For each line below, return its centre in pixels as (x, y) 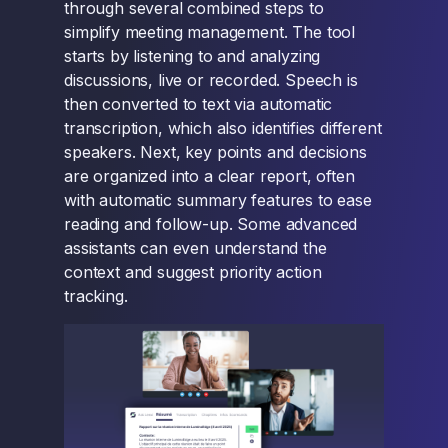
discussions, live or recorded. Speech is (211, 80)
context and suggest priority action (193, 272)
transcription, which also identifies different (223, 128)
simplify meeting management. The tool (210, 32)
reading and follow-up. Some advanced (211, 224)
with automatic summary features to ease (218, 200)
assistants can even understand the (195, 248)
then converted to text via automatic (198, 104)
